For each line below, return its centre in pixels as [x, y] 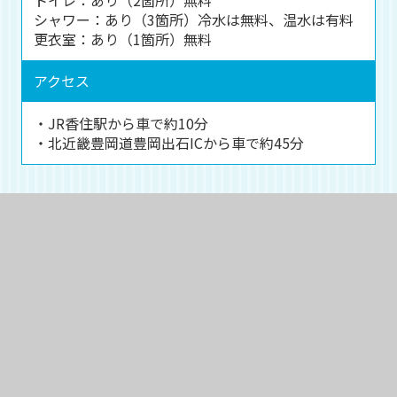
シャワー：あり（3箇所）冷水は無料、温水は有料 [193, 19]
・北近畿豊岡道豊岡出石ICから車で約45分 [168, 142]
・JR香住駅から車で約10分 [121, 123]
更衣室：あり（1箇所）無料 [122, 39]
